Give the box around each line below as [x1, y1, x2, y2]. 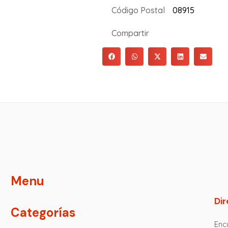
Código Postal [111, 5, 165, 15]
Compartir [111, 28, 149, 38]
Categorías [10, 205, 75, 221]
